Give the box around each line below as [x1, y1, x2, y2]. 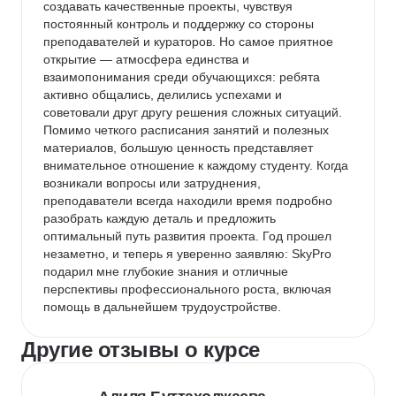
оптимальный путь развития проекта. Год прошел [43, 229, 335, 243]
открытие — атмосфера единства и [43, 52, 253, 66]
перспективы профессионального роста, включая [43, 282, 335, 296]
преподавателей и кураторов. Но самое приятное [43, 34, 337, 49]
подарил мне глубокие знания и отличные [43, 264, 292, 278]
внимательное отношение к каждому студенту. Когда [43, 158, 352, 172]
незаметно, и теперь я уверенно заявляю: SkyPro [43, 247, 335, 261]
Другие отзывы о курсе [21, 338, 260, 362]
